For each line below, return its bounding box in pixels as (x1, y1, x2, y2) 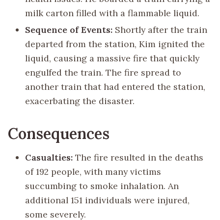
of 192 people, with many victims (25, 166, 162, 178)
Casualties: (25, 152, 73, 164)
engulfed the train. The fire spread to (25, 66, 182, 78)
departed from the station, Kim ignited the (25, 38, 205, 50)
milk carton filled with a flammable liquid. (25, 7, 200, 19)
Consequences (8, 123, 110, 143)
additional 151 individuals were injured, (25, 194, 190, 206)
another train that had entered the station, (25, 81, 206, 92)
